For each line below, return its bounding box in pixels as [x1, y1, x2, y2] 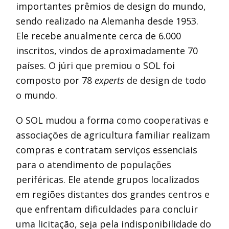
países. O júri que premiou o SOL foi [16, 59, 175, 72]
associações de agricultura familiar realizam [16, 129, 211, 141]
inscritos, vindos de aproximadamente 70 [16, 44, 198, 57]
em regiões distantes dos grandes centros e [16, 188, 210, 200]
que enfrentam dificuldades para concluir [16, 203, 198, 215]
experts [95, 74, 127, 86]
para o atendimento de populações [16, 158, 172, 171]
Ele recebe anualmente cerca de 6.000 [16, 30, 181, 42]
